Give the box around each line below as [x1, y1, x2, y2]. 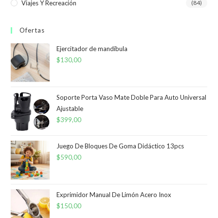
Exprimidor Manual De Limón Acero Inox [56, 190, 172, 199]
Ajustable [56, 104, 84, 112]
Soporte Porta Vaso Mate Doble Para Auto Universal [56, 93, 207, 101]
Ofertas [19, 26, 45, 34]
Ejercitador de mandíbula [56, 44, 128, 53]
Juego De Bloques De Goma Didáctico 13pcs [56, 142, 184, 150]
